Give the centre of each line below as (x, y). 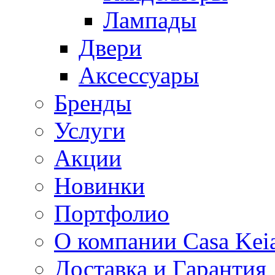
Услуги (90, 130)
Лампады (150, 20)
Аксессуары (139, 75)
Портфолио (112, 213)
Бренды (93, 103)
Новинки (99, 186)
